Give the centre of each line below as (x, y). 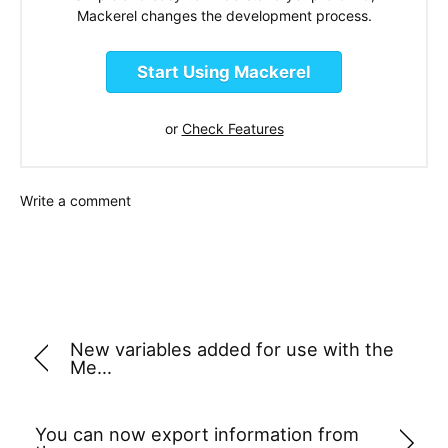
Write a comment (75, 201)
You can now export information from (197, 433)
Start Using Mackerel (224, 72)
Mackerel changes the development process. (224, 15)
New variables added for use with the (232, 349)
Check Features (232, 129)
